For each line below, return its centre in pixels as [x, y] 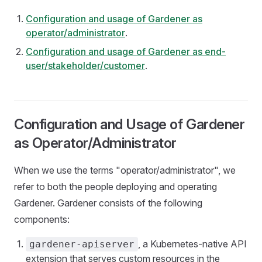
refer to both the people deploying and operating [116, 187]
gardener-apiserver [82, 244]
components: [42, 219]
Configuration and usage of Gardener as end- [126, 51]
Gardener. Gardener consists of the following [108, 203]
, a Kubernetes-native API [192, 244]
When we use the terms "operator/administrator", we [125, 170]
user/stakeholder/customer [85, 65]
